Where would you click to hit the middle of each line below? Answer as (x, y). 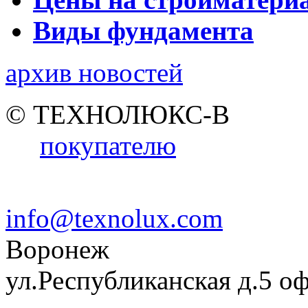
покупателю (108, 145)
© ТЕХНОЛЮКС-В (118, 114)
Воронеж (57, 249)
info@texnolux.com (114, 218)
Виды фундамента (143, 30)
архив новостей (94, 72)
